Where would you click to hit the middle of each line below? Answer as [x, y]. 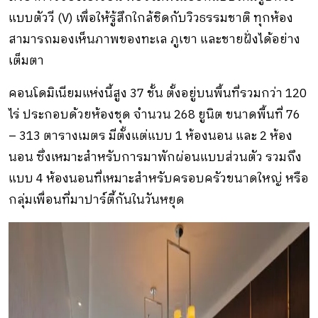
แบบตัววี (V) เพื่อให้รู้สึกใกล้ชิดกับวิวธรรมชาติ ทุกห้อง [151, 18]
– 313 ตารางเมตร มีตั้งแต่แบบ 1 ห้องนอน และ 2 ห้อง [150, 136]
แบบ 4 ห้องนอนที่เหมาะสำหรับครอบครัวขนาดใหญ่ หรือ [159, 179]
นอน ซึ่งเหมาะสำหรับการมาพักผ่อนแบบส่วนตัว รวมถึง [155, 157]
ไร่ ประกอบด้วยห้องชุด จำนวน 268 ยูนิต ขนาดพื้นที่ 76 [154, 115]
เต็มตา [26, 61]
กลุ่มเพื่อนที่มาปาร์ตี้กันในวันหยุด [97, 200]
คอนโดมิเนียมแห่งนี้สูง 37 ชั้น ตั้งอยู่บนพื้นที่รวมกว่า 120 [158, 93]
